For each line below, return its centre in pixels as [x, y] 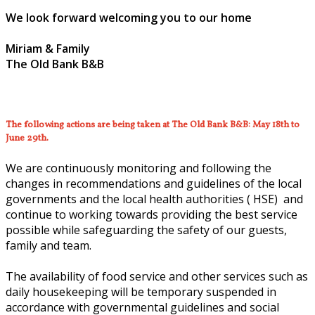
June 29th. [28, 138]
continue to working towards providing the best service [152, 215]
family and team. [51, 246]
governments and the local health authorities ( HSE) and [154, 199]
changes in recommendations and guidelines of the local [154, 184]
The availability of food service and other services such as [157, 277]
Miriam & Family [48, 48]
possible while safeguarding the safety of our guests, [146, 230]
